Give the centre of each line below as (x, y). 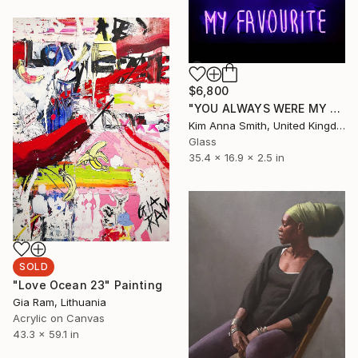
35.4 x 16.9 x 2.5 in (237, 158)
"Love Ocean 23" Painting (88, 285)
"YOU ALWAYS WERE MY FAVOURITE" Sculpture (336, 109)
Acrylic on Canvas (59, 318)
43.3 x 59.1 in (46, 334)
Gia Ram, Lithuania (60, 302)
